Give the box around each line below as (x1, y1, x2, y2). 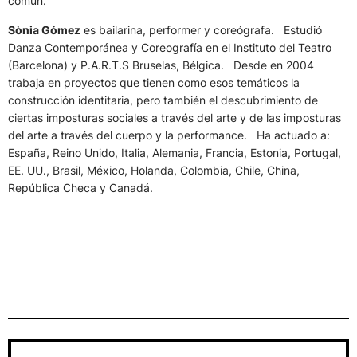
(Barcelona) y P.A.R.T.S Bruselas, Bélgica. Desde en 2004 (8, 58, 314, 73)
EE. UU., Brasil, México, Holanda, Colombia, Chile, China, (8, 163, 300, 178)
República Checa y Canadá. (8, 181, 153, 195)
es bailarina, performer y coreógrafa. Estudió (80, 23, 322, 37)
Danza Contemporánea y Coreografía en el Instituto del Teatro (8, 41, 331, 55)
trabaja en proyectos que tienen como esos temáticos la (8, 76, 300, 90)
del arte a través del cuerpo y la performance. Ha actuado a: (8, 128, 330, 143)
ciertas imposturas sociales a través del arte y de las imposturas (8, 111, 341, 125)
